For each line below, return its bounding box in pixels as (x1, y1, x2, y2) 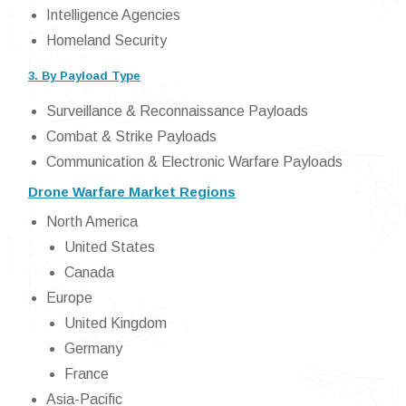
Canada (64, 265, 114, 281)
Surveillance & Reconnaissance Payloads (46, 103, 308, 120)
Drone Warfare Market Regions (28, 184, 236, 200)
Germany (64, 341, 122, 357)
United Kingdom (64, 315, 167, 332)
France (64, 366, 109, 382)
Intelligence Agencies (46, 7, 180, 24)
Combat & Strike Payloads (46, 129, 217, 145)
